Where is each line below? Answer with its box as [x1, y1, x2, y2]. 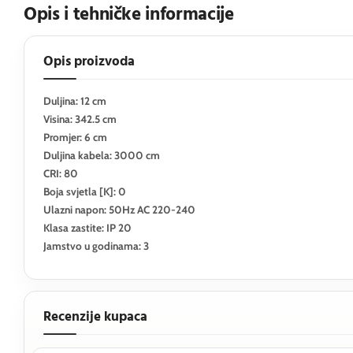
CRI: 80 [43, 167, 78, 180]
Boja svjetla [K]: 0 [43, 185, 126, 198]
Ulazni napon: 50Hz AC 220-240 [43, 203, 195, 216]
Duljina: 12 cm [43, 95, 106, 107]
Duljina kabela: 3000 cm [43, 149, 160, 162]
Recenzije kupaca [43, 307, 147, 328]
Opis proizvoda [43, 51, 135, 72]
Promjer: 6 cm [43, 131, 107, 143]
